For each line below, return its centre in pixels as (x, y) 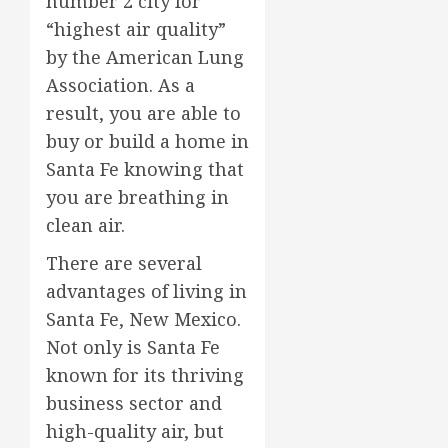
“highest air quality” (136, 29)
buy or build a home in (147, 141)
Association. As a (120, 85)
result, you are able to (143, 113)
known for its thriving (145, 375)
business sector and (134, 403)
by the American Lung (145, 57)
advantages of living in (146, 291)
